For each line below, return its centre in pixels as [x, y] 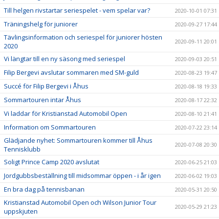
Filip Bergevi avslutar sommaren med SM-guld [71, 72]
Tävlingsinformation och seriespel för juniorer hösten [83, 37]
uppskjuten [21, 211]
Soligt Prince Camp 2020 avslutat [52, 162]
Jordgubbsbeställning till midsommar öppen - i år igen [82, 175]
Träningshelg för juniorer [41, 24]
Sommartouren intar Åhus [43, 100]
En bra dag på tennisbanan [44, 189]
